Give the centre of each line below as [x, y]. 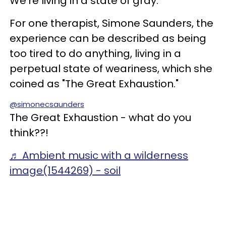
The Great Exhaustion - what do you [100, 118]
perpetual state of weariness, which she [111, 69]
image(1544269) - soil [65, 171]
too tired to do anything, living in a [95, 53]
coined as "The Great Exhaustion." [95, 84]
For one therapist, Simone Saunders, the [111, 23]
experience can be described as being [108, 38]
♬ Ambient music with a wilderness [99, 155]
